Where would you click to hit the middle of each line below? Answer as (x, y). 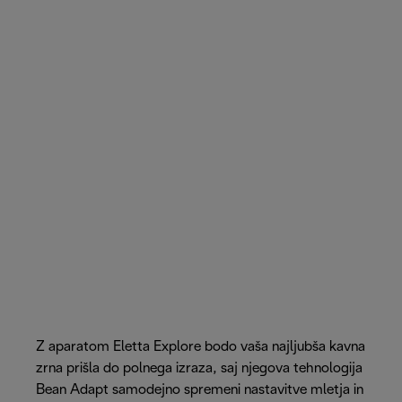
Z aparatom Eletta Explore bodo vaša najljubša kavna (201, 346)
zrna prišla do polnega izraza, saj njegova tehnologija (199, 368)
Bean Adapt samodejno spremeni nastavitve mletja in (200, 389)
